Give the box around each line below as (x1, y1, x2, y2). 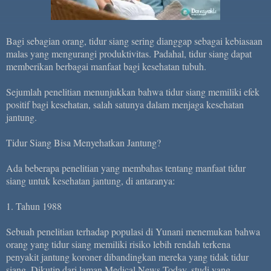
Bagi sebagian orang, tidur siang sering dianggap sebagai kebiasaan (6, 34, 263, 47)
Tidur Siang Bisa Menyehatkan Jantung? (6, 135, 161, 149)
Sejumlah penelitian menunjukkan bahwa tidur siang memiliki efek (6, 85, 260, 98)
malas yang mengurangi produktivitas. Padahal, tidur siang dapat (6, 47, 252, 60)
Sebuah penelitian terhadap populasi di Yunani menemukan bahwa (6, 224, 260, 238)
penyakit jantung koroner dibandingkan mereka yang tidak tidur (6, 250, 249, 263)
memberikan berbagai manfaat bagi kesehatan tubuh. (6, 59, 206, 73)
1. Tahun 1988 (6, 199, 62, 212)
